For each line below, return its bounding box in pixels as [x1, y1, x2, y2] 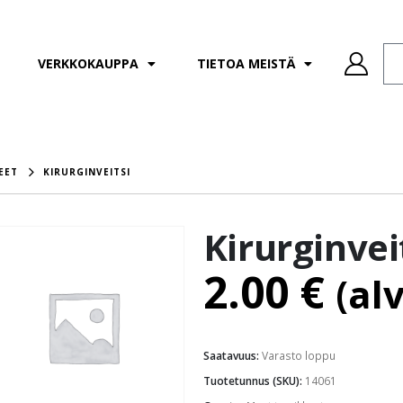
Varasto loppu [261, 347, 336, 363]
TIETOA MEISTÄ [196, 55, 295, 72]
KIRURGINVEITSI [43, 166, 131, 179]
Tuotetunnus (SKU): [202, 372, 305, 389]
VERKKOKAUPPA [37, 55, 139, 72]
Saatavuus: [202, 347, 262, 363]
